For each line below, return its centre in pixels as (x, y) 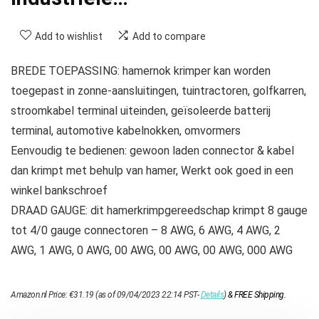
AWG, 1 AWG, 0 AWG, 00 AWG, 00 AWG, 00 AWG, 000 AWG (152, 250)
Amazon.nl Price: (40, 294)
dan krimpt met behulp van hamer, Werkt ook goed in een (152, 170)
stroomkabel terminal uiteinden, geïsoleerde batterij (141, 110)
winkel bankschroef (59, 190)
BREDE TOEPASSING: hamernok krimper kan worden (141, 70)
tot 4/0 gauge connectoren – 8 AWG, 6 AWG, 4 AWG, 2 (146, 230)
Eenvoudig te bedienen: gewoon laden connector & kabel (152, 150)
